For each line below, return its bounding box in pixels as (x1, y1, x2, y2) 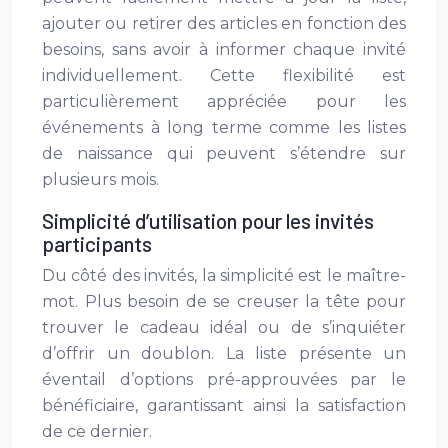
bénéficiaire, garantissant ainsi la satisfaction (42, 396, 406, 415)
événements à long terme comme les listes (42, 118, 406, 137)
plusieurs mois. (42, 170, 159, 189)
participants (42, 231, 152, 256)
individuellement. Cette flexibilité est (42, 66, 406, 85)
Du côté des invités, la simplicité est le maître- (42, 266, 406, 285)
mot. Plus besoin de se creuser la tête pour (42, 292, 406, 311)
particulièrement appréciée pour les (42, 92, 406, 111)
